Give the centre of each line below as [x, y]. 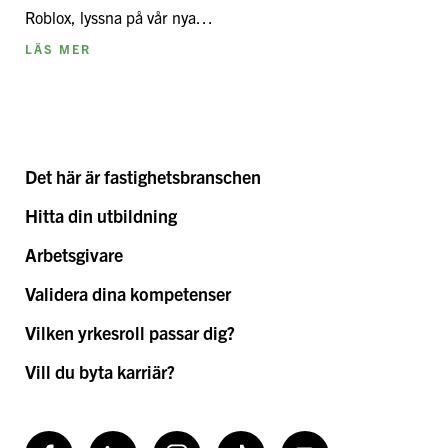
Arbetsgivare [73, 254]
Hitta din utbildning [100, 215]
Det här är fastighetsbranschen [142, 176]
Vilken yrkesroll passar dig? [129, 332]
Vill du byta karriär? [99, 371]
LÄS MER [57, 48]
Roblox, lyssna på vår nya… [118, 16]
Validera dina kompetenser [127, 293]
